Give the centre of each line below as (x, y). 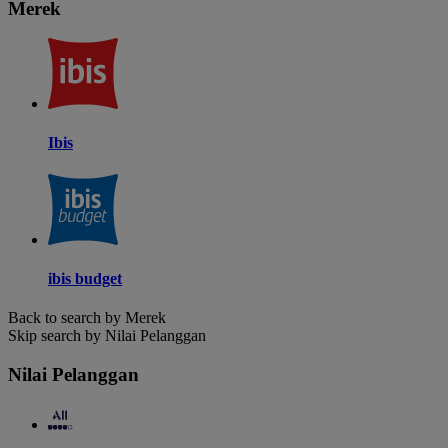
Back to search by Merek (87, 318)
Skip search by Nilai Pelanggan (107, 336)
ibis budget (85, 279)
